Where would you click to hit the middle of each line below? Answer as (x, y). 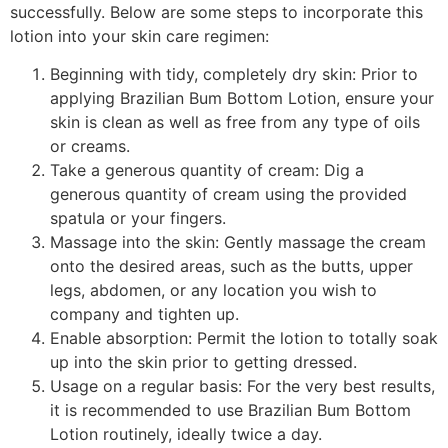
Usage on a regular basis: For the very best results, (242, 386)
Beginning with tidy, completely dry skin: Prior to (234, 74)
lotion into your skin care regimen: (139, 35)
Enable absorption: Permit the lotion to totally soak (244, 338)
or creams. (90, 146)
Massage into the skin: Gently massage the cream (238, 242)
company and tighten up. (144, 314)
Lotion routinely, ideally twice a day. (186, 434)
